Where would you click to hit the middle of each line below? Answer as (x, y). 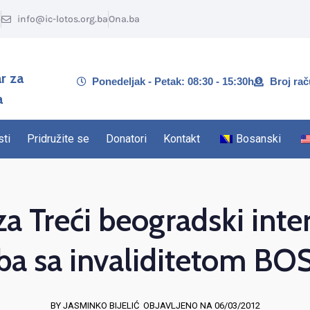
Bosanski (258, 138)
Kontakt (182, 138)
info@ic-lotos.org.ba (62, 19)
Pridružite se (58, 138)
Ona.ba (124, 19)
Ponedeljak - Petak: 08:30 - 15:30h (173, 82)
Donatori (126, 138)
